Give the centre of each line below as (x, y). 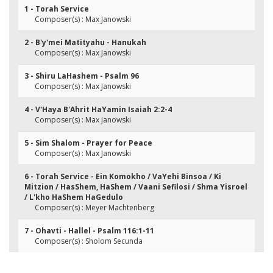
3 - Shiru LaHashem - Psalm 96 (82, 76)
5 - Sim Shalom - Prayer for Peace (88, 143)
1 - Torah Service (57, 9)
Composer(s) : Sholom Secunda (89, 241)
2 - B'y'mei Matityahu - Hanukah (85, 42)
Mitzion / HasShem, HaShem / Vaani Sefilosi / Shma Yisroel (136, 187)
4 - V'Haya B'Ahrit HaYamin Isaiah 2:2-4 (98, 109)
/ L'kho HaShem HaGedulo (74, 197)
